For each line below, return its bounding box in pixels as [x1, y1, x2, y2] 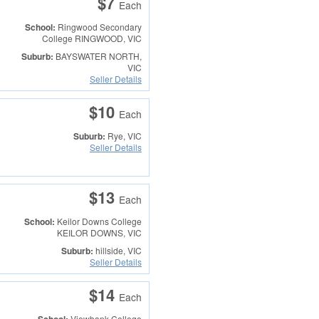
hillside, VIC [93, 244, 142, 256]
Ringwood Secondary [57, 21, 142, 33]
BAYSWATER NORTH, [53, 49, 142, 62]
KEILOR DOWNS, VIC [56, 226, 142, 239]
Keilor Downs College [56, 215, 142, 228]
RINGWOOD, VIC [72, 32, 142, 45]
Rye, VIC [105, 130, 142, 142]
